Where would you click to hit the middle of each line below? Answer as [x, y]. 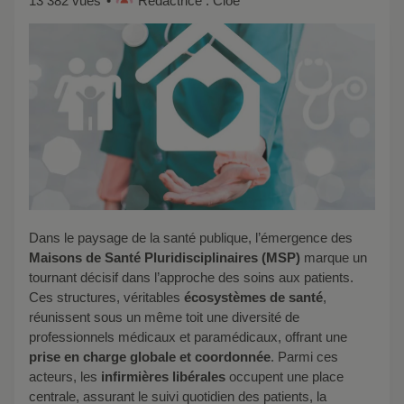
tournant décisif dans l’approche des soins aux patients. [191, 278]
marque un [335, 258]
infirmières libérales [163, 377]
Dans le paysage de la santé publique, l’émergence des [196, 238]
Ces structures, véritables [105, 298]
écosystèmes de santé [252, 298]
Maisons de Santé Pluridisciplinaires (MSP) [166, 258]
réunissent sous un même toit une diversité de [164, 317]
